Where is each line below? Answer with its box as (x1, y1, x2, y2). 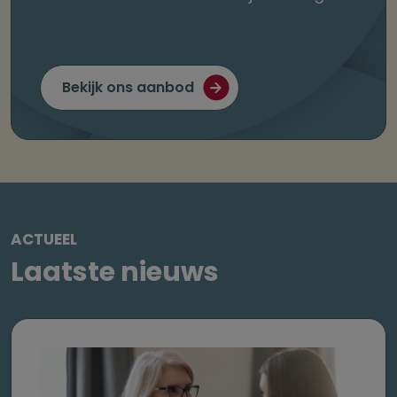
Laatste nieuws (11, 253, 219, 292)
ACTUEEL (11, 229, 77, 251)
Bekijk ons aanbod (62, 77, 194, 98)
